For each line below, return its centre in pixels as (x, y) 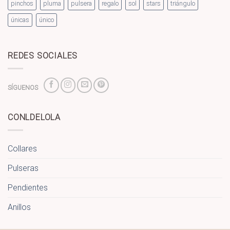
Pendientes (28, 187)
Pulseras (23, 168)
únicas (20, 20)
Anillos (19, 207)
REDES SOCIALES (43, 56)
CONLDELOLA (34, 118)
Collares (22, 148)
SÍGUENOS (23, 88)
